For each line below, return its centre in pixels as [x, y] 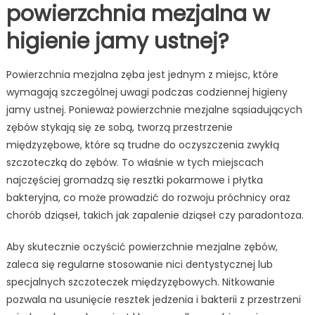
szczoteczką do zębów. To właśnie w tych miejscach [135, 163]
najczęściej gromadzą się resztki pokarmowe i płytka [134, 180]
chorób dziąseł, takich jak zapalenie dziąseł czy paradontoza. [155, 216]
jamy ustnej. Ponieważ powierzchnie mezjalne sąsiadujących [154, 110]
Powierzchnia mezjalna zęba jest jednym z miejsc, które [142, 75]
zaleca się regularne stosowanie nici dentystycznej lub [139, 265]
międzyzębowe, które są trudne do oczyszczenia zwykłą [142, 145]
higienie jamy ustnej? [117, 42]
